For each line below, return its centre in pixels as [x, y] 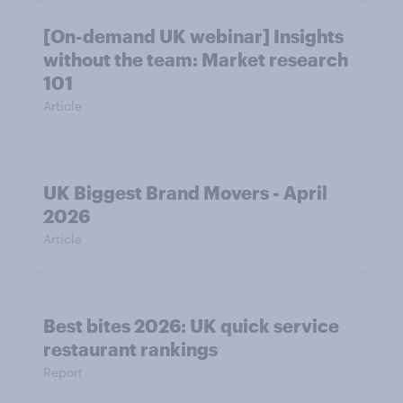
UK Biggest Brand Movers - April [185, 192]
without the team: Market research [196, 59]
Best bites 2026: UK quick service [191, 325]
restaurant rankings [130, 349]
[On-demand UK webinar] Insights [193, 36]
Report [63, 372]
